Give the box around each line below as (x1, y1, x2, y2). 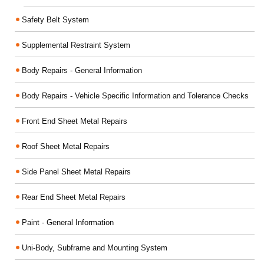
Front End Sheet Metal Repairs (22, 116, 127, 126)
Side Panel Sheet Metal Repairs (22, 167, 131, 176)
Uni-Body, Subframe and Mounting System (22, 243, 167, 252)
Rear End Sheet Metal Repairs (22, 192, 126, 202)
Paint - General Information (22, 217, 114, 227)
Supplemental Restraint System (22, 40, 130, 49)
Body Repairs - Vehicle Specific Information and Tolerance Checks (22, 91, 249, 100)
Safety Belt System (22, 15, 89, 24)
